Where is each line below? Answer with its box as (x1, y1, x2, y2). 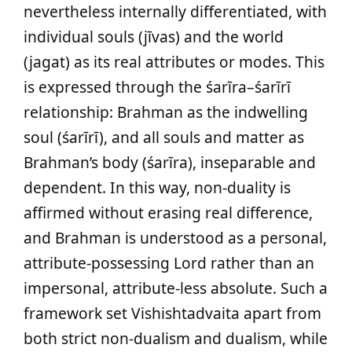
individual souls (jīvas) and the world (24, 26, 284, 47)
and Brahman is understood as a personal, (24, 227, 327, 248)
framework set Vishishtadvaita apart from (24, 302, 321, 324)
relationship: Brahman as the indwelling (24, 101, 308, 123)
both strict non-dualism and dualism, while (24, 328, 328, 349)
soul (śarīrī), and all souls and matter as (24, 126, 304, 148)
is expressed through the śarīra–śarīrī (24, 76, 291, 97)
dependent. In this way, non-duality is (24, 177, 291, 198)
